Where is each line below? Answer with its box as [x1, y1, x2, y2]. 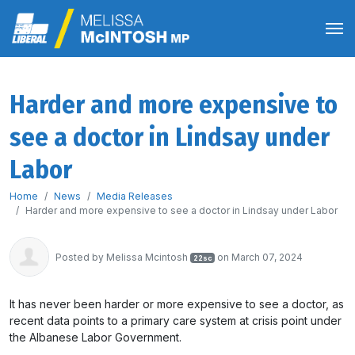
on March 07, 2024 [215, 250, 303, 263]
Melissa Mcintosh [106, 250, 188, 263]
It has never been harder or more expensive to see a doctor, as [10, 297, 344, 311]
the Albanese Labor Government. [10, 330, 185, 344]
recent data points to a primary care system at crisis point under [10, 314, 342, 327]
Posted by [55, 250, 106, 263]
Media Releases [97, 190, 173, 202]
